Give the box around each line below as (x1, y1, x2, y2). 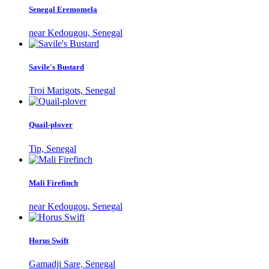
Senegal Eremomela (29, 4, 97, 14)
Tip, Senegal (29, 143, 76, 154)
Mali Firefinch (29, 178, 78, 187)
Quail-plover (29, 120, 73, 130)
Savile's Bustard (29, 62, 84, 72)
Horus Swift (29, 236, 68, 246)
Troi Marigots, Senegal (29, 85, 115, 96)
